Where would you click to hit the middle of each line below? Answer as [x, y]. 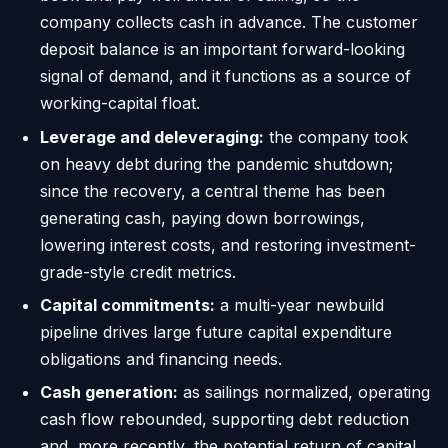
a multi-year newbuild [299, 304]
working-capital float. [120, 103]
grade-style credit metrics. [138, 271]
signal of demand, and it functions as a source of [225, 76]
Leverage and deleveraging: [152, 136]
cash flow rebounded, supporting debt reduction [224, 419]
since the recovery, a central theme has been [212, 190]
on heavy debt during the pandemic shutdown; [216, 163]
